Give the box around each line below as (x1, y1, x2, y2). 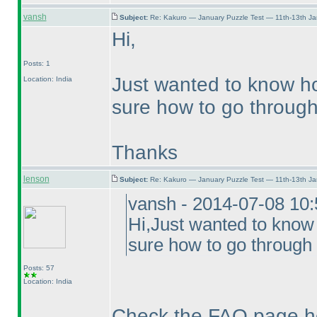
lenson (23, 174, 50, 184)
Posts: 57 (23, 264, 54, 272)
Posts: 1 (23, 59, 50, 67)
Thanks (111, 142, 178, 163)
